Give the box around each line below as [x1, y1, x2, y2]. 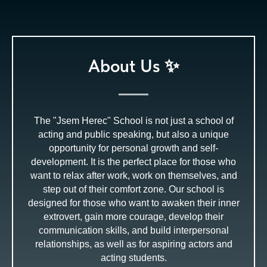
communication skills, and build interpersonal [38, 225, 229, 235]
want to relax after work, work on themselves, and [30, 170, 237, 181]
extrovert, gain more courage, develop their [44, 212, 223, 222]
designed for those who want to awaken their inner [27, 198, 240, 208]
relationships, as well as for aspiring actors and [35, 239, 232, 249]
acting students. [100, 253, 167, 263]
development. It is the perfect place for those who [31, 157, 236, 167]
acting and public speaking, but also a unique [38, 129, 229, 139]
